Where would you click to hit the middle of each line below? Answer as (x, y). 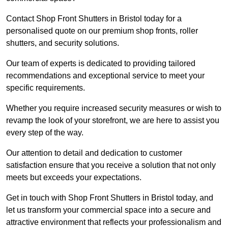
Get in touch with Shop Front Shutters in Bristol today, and (110, 198)
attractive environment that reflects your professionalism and (114, 222)
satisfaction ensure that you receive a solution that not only (111, 165)
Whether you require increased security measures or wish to (114, 108)
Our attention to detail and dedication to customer (94, 153)
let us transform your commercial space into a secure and (108, 210)
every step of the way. (46, 133)
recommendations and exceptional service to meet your (105, 76)
